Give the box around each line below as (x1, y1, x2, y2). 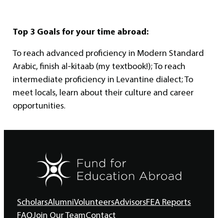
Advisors (114, 196, 146, 207)
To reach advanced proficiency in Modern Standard (13, 47, 204, 58)
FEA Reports (146, 196, 191, 207)
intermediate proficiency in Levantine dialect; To (13, 73, 194, 85)
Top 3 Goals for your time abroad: (13, 25, 149, 37)
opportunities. (13, 100, 66, 111)
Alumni (48, 196, 74, 207)
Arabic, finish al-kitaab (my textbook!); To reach (13, 60, 186, 72)
